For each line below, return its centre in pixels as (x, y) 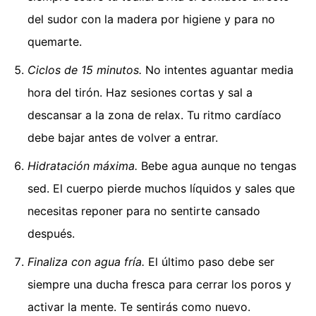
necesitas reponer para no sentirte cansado (144, 211)
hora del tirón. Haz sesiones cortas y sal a (140, 92)
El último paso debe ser (209, 261)
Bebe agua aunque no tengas (217, 165)
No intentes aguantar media (218, 69)
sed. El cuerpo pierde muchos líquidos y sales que (161, 188)
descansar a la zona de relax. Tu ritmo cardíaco (154, 115)
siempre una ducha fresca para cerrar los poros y (159, 284)
